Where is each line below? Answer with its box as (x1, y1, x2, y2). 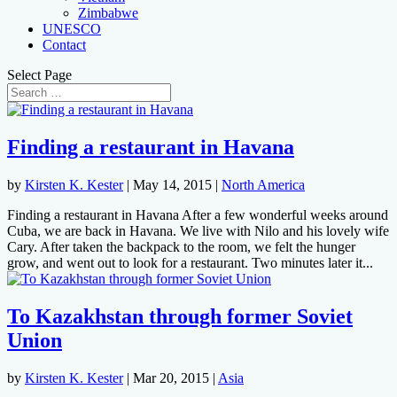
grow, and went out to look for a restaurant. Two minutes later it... (7, 254, 373, 270)
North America (222, 176, 305, 192)
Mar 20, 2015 (133, 370, 209, 385)
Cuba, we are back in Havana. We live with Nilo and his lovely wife (7, 222, 389, 238)
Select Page (7, 67, 72, 82)
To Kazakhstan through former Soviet (7, 304, 353, 328)
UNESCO (43, 21, 101, 36)
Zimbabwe (78, 5, 138, 20)
